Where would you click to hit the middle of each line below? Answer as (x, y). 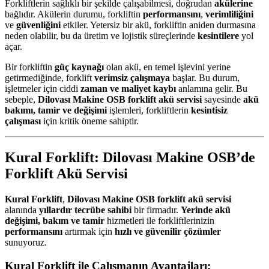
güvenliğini (38, 25)
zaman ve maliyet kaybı (128, 89)
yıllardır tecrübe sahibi (85, 210)
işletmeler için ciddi (43, 89)
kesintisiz (209, 110)
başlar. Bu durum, (205, 78)
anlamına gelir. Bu (212, 89)
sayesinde (222, 100)
